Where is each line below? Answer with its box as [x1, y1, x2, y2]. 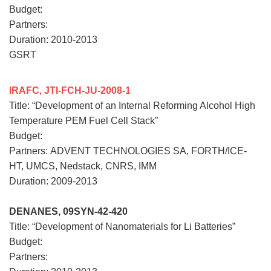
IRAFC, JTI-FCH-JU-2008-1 [9, 85, 131, 96]
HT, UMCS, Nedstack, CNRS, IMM [9, 160, 157, 171]
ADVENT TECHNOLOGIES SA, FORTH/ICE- [50, 145, 247, 156]
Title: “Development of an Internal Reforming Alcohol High [9, 100, 255, 111]
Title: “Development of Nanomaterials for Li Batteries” [9, 221, 235, 232]
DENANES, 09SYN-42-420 [9, 206, 128, 217]
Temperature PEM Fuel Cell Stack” [9, 115, 158, 126]
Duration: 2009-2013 [9, 175, 97, 186]
